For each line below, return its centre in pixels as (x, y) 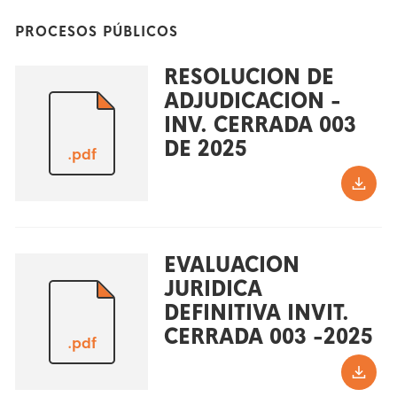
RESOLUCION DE (249, 77)
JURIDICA (213, 289)
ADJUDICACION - (252, 101)
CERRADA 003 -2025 (268, 337)
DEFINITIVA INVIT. (256, 313)
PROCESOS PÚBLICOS (97, 31)
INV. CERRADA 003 (260, 125)
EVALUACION (231, 265)
